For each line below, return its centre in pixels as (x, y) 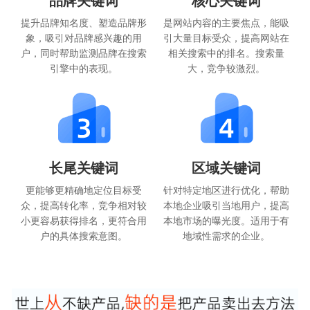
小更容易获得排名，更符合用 (83, 220)
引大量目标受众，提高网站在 (227, 38)
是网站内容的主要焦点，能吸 (227, 22)
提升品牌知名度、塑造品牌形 (83, 22)
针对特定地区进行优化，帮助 (227, 190)
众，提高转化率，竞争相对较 (83, 205)
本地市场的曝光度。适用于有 (227, 220)
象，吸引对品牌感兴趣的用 (83, 38)
